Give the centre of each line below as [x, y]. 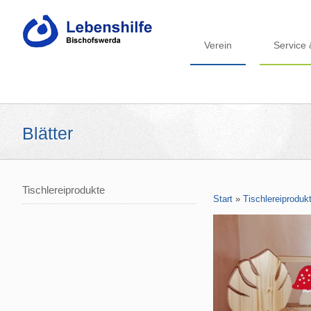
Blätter [48, 133]
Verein [218, 45]
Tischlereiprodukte [64, 190]
